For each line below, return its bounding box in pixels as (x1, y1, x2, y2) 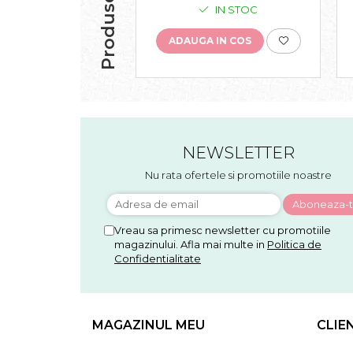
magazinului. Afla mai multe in (114, 237, 267, 251)
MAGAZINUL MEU (92, 317, 205, 333)
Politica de (267, 237, 321, 251)
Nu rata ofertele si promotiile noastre (144, 168, 332, 181)
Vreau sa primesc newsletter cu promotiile (114, 223, 331, 236)
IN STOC (213, 2, 258, 16)
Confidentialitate (114, 251, 201, 265)
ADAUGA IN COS (168, 34, 251, 46)
